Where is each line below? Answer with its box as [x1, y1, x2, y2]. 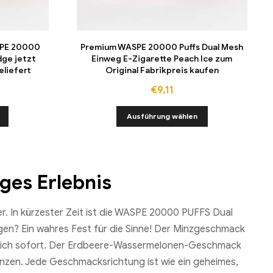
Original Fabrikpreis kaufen [105, 65, 219, 76]
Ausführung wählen [126, 112, 197, 121]
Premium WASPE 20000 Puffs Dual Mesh [80, 41, 244, 52]
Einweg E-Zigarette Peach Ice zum [91, 53, 233, 64]
